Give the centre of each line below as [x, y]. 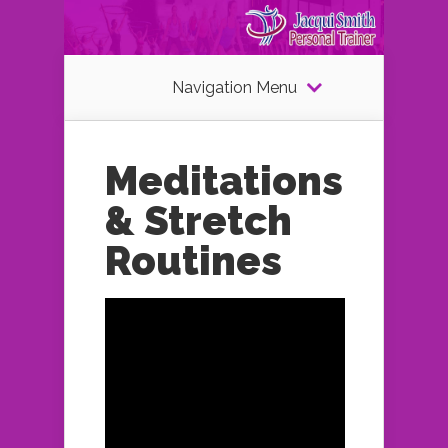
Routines [193, 261]
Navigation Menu [234, 88]
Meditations [224, 181]
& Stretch [198, 221]
